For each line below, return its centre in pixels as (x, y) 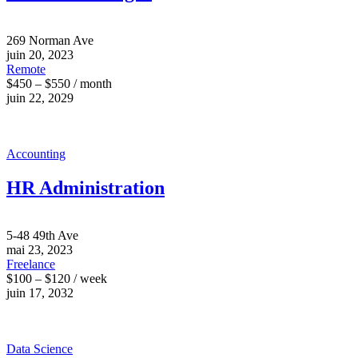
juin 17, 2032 (40, 293)
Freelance (31, 265)
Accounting (36, 153)
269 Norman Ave (50, 40)
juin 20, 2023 (40, 54)
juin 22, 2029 (40, 97)
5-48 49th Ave (42, 236)
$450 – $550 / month (59, 83)
